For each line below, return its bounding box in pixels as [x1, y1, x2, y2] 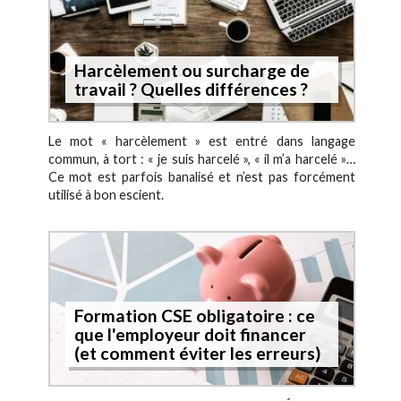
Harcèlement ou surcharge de [73, 59, 310, 81]
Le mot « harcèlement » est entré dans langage [47, 133, 355, 149]
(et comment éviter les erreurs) [73, 343, 320, 364]
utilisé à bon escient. [47, 187, 164, 203]
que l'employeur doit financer [73, 324, 306, 346]
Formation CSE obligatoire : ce [73, 305, 315, 327]
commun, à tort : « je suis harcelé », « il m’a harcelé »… [47, 151, 355, 167]
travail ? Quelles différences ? [73, 78, 308, 99]
